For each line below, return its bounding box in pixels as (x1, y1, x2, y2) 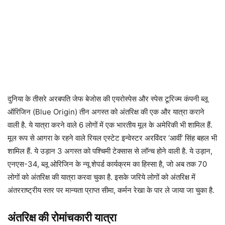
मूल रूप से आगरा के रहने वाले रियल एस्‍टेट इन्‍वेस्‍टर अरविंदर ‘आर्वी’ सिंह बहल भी (8, 133, 217, 143)
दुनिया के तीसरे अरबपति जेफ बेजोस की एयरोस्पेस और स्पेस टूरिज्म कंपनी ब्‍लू (8, 94, 208, 103)
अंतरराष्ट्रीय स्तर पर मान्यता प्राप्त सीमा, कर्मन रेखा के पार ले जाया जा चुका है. (8, 185, 214, 195)
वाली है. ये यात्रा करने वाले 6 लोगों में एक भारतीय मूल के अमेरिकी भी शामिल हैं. (8, 120, 212, 130)
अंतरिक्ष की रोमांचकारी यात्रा (8, 211, 117, 224)
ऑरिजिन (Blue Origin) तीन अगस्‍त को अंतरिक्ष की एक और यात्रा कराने (8, 107, 204, 117)
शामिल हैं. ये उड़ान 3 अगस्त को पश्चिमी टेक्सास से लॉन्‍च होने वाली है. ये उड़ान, (8, 146, 212, 156)
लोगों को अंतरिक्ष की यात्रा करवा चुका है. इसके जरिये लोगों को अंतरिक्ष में (8, 172, 195, 182)
